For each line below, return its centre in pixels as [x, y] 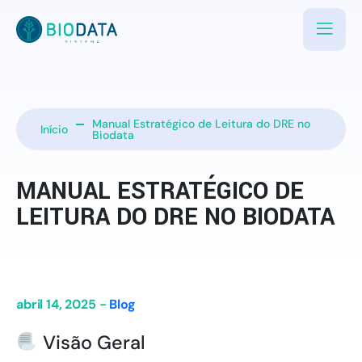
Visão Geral [91, 343]
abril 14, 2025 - [63, 304]
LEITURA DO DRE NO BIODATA [175, 217]
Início [54, 129]
